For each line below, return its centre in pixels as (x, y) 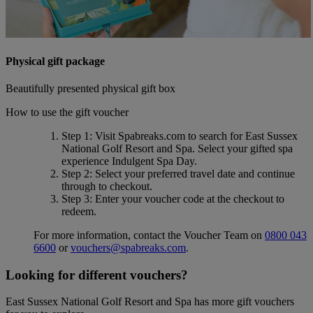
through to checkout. (107, 187)
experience (87, 161)
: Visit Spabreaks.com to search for (167, 136)
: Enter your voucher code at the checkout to (187, 199)
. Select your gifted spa (242, 149)
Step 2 (75, 174)
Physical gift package (55, 61)
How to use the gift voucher (68, 112)
